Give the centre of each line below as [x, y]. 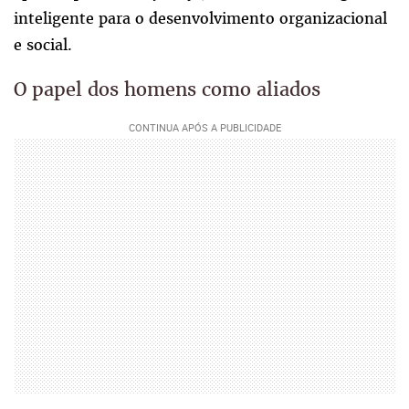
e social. [43, 45]
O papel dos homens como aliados [167, 89]
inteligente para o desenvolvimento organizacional [200, 19]
